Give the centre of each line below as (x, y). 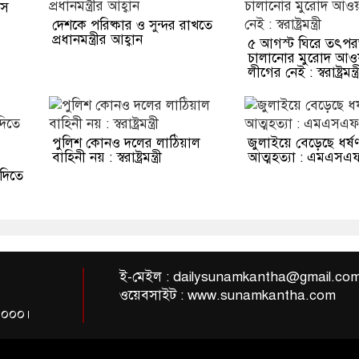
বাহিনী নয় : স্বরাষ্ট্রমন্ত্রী (107, 157)
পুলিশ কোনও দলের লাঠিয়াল (126, 143)
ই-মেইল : (147, 276)
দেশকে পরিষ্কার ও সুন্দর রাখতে (132, 25)
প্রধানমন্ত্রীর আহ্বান (97, 39)
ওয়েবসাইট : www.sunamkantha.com (228, 295)
